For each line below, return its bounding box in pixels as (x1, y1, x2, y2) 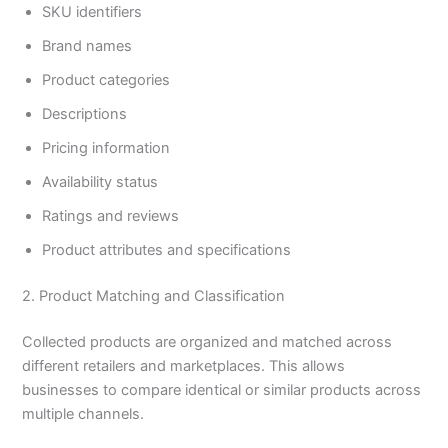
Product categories (42, 71, 171, 90)
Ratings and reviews (42, 207, 180, 226)
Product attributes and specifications (42, 241, 292, 260)
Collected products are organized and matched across (22, 332, 393, 351)
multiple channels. (22, 404, 145, 423)
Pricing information (42, 139, 171, 158)
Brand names (42, 37, 133, 56)
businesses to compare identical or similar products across (22, 380, 422, 399)
